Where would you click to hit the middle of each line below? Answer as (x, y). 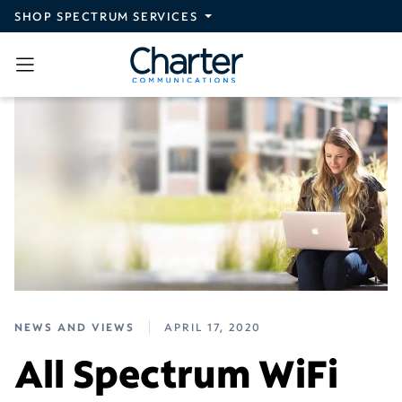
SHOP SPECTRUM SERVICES (106, 16)
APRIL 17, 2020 (213, 327)
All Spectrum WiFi (176, 372)
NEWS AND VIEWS (74, 327)
